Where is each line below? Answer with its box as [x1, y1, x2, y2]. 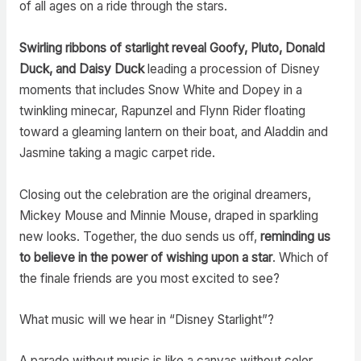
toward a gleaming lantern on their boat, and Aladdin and [19, 123, 328, 139]
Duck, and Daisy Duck [19, 60, 144, 77]
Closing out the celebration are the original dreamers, [19, 186, 311, 202]
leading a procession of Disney [143, 60, 320, 77]
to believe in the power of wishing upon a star [19, 249, 272, 265]
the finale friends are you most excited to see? [19, 270, 283, 286]
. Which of [272, 249, 329, 265]
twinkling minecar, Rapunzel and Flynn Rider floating [19, 102, 305, 118]
